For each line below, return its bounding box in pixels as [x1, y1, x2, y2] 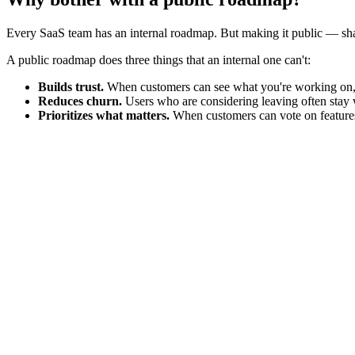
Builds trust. [38, 80, 104, 94]
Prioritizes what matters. [38, 109, 170, 123]
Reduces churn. [38, 94, 122, 109]
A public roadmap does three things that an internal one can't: [6, 53, 311, 67]
